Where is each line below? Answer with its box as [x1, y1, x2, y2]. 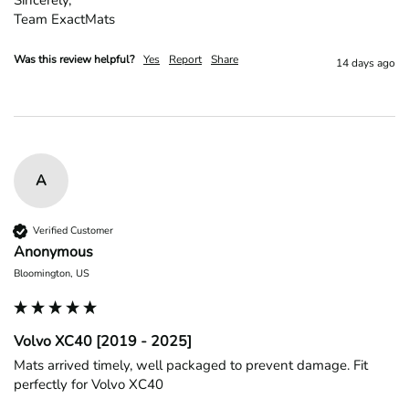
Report [169, 51, 202, 67]
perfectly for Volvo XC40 [14, 374, 163, 393]
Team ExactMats [14, 9, 115, 28]
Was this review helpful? [14, 51, 134, 67]
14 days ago [336, 55, 395, 70]
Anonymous [14, 241, 93, 262]
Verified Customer [33, 224, 113, 238]
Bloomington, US [14, 266, 89, 280]
